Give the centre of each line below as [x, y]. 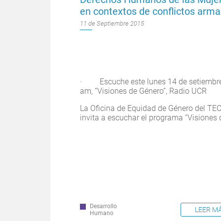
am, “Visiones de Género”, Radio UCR [143, 91]
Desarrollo [103, 206]
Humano [102, 213]
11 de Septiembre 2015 [112, 24]
